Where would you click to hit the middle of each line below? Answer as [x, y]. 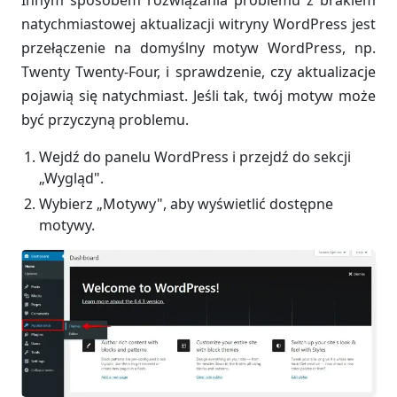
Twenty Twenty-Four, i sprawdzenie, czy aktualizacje [198, 71]
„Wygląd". [71, 178]
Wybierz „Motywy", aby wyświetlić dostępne [186, 203]
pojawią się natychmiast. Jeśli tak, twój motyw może [198, 95]
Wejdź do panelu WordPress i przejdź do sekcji [195, 156]
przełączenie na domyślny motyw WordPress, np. [198, 47]
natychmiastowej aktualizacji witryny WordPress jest [198, 23]
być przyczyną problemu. [105, 119]
